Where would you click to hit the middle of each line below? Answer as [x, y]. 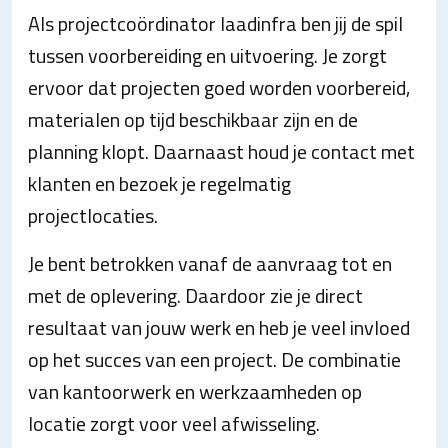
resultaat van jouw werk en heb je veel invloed [219, 327]
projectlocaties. [93, 215]
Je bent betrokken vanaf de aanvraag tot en [210, 263]
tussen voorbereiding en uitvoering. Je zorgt [207, 55]
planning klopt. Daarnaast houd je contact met [221, 151]
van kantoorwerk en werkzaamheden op [195, 391]
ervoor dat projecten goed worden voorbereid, [219, 87]
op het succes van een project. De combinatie [214, 359]
